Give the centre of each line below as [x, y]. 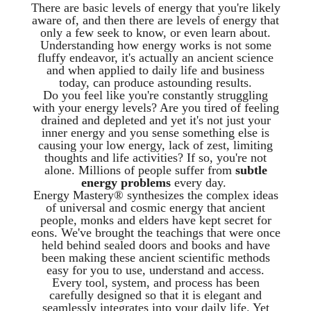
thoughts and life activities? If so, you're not [155, 158]
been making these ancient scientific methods [155, 258]
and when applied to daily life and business [155, 70]
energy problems [126, 183]
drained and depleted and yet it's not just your [155, 120]
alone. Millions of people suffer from [140, 170]
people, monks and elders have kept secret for [155, 220]
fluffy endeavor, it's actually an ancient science [155, 58]
